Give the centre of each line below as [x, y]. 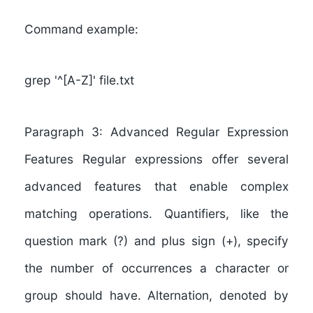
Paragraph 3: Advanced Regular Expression [156, 131]
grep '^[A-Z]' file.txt [79, 80]
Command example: [81, 29]
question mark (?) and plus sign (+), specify [156, 240]
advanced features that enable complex [156, 186]
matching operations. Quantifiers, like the [156, 213]
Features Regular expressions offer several [156, 159]
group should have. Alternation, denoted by [156, 295]
